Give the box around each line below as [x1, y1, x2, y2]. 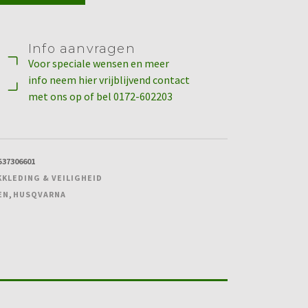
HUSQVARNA [13, 189, 66, 199]
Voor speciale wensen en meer [28, 56, 169, 70]
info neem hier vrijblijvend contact [28, 73, 190, 87]
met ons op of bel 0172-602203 [28, 89, 173, 103]
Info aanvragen [28, 41, 135, 56]
